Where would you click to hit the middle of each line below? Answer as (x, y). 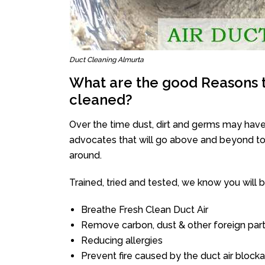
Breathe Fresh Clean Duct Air (145, 210)
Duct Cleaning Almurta (106, 60)
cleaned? (101, 100)
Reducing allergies (122, 240)
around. (85, 155)
